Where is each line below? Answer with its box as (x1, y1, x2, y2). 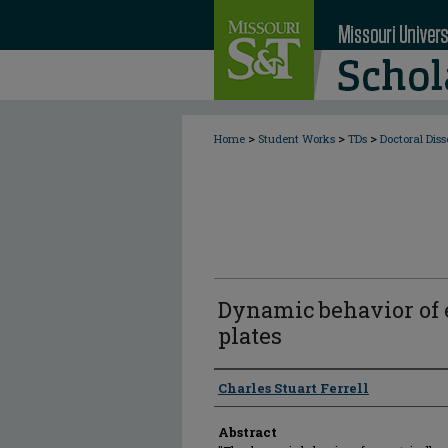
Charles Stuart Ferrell (218, 379, 369, 397)
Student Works (258, 131, 335, 146)
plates (218, 321, 282, 350)
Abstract (218, 423, 277, 441)
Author (214, 372, 265, 402)
